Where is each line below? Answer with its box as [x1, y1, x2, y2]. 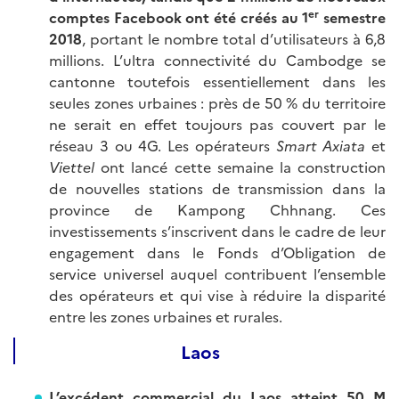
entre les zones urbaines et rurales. [49, 305, 282, 326]
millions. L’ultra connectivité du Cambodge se [49, 49, 386, 69]
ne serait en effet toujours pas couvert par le [49, 113, 386, 134]
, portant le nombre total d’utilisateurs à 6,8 [82, 28, 386, 48]
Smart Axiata [275, 134, 366, 155]
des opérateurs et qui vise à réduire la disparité [49, 284, 386, 305]
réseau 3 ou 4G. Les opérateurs [49, 134, 276, 155]
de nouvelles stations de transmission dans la [49, 177, 386, 198]
